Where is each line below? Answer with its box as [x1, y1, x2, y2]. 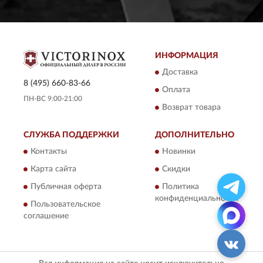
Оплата [162, 86, 190, 95]
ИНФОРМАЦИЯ [155, 51, 218, 60]
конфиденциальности [155, 194, 238, 203]
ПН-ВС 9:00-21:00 [23, 95, 82, 103]
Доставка [162, 68, 198, 77]
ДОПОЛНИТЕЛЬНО [155, 130, 234, 139]
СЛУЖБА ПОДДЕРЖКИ [23, 130, 119, 139]
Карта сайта [31, 165, 76, 174]
